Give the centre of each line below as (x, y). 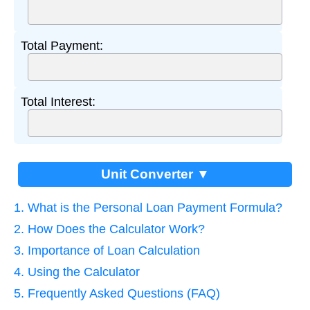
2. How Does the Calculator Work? (109, 229)
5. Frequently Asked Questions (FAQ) (117, 293)
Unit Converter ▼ (155, 174)
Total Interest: (58, 101)
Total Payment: (62, 45)
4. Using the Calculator (77, 272)
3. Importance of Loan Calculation (107, 250)
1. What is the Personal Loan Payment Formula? (148, 207)
